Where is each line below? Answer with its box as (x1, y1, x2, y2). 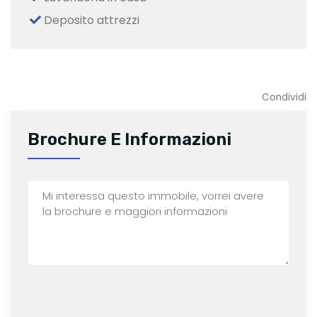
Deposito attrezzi (41, 11, 139, 28)
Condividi (262, 90, 306, 104)
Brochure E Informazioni (28, 129, 231, 149)
